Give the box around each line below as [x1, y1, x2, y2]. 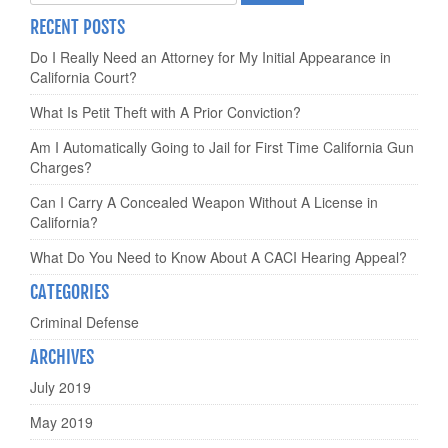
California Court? [30, 67, 137, 88]
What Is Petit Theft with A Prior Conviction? [30, 102, 301, 123]
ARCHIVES [30, 346, 94, 369]
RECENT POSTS [30, 16, 125, 39]
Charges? [30, 157, 92, 178]
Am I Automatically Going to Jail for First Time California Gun [30, 137, 414, 158]
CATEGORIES [30, 281, 109, 304]
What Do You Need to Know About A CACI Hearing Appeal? [30, 247, 407, 268]
